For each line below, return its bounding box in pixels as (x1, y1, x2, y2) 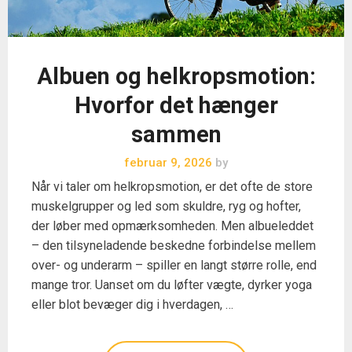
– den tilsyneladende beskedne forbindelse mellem (31, 237, 316, 253)
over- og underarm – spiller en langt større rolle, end (31, 257, 317, 273)
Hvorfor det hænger (74, 91, 278, 119)
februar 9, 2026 (124, 155, 212, 170)
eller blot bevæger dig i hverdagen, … (31, 296, 233, 312)
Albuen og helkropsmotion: (36, 62, 316, 90)
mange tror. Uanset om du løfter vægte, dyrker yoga (31, 277, 312, 292)
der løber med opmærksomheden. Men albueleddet (31, 218, 313, 233)
